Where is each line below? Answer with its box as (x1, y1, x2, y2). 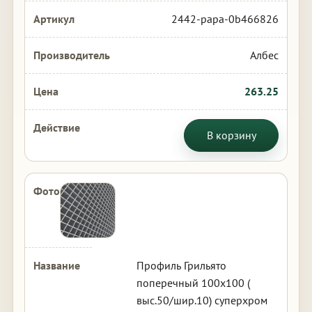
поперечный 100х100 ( (136, 276, 250, 290)
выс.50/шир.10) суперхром (136, 293, 267, 307)
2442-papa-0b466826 (171, 12, 279, 26)
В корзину (206, 128, 256, 142)
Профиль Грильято (136, 258, 226, 272)
